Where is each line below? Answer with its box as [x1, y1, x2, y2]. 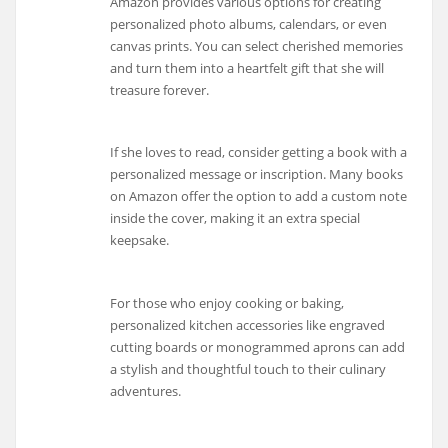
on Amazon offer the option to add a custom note [110, 187, 408, 206]
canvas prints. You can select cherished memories [110, 36, 404, 55]
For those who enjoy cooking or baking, [110, 294, 345, 313]
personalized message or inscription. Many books [110, 165, 404, 184]
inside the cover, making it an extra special [110, 209, 361, 228]
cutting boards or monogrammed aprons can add [110, 338, 406, 357]
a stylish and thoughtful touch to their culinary [110, 360, 387, 379]
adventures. [110, 382, 182, 401]
